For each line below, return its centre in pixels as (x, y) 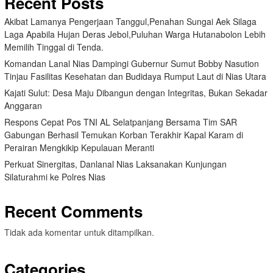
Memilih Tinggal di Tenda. (54, 47)
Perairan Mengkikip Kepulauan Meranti (79, 147)
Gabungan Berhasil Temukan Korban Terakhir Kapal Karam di (124, 134)
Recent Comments (73, 211)
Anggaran (23, 105)
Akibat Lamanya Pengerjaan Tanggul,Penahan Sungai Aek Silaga (130, 21)
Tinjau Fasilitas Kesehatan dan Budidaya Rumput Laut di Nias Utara (135, 76)
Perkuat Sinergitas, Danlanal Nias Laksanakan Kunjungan (115, 164)
